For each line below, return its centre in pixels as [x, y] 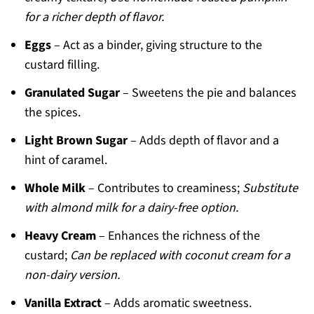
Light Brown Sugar [76, 141]
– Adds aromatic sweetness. [176, 303]
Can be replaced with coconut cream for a [180, 256]
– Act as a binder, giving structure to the [156, 46]
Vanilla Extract [63, 303]
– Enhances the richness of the [178, 236]
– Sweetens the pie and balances [208, 93]
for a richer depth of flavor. [94, 18]
